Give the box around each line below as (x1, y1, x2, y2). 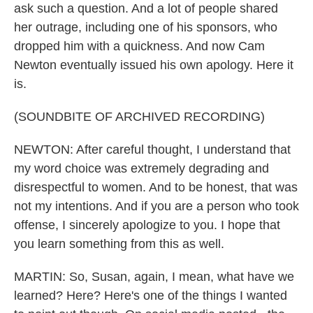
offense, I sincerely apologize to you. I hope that (14, 218, 280, 232)
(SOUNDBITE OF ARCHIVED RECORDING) (14, 110, 265, 124)
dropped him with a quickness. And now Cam (14, 39, 265, 53)
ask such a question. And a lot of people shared (14, 1, 278, 15)
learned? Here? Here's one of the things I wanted (14, 289, 287, 303)
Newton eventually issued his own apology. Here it (14, 58, 293, 72)
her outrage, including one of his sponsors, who (14, 20, 277, 34)
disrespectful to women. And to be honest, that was (14, 180, 298, 194)
